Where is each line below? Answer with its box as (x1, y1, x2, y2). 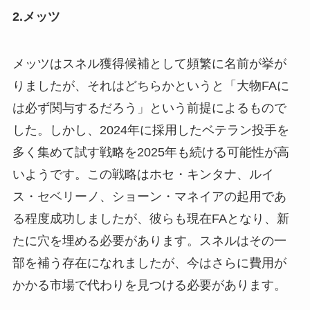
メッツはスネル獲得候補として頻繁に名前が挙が (12, 56, 286, 71)
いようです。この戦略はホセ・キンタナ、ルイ (12, 167, 274, 181)
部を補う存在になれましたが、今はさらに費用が (12, 255, 286, 270)
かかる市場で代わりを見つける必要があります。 (12, 277, 286, 292)
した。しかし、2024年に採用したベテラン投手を (12, 122, 289, 137)
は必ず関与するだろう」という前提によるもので (12, 100, 286, 115)
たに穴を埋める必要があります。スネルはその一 (12, 233, 286, 248)
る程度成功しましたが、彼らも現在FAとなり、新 (12, 211, 289, 226)
